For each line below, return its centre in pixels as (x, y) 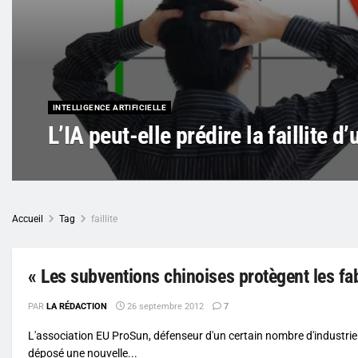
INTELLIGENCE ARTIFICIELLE (109, 107)
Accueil (28, 219)
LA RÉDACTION (77, 306)
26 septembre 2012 (164, 306)
